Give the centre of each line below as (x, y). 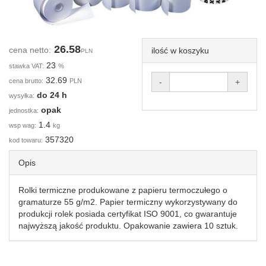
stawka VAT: (26, 66)
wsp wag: (23, 125)
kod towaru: (26, 140)
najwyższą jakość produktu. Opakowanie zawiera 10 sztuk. (128, 225)
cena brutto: (26, 80)
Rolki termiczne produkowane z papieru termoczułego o (123, 190)
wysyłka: (22, 95)
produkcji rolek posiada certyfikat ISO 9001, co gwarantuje (128, 213)
